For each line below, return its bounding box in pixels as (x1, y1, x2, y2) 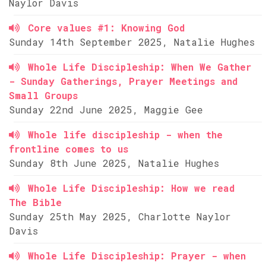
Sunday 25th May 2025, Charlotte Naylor (9, 210, 231, 223)
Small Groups (9, 89, 78, 102)
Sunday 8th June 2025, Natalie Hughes (9, 157, 219, 169)
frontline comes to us (9, 142, 128, 155)
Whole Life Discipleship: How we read (28, 182, 235, 194)
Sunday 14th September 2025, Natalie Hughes (9, 36, 255, 48)
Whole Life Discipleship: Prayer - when (28, 249, 246, 262)
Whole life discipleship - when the (28, 128, 223, 141)
